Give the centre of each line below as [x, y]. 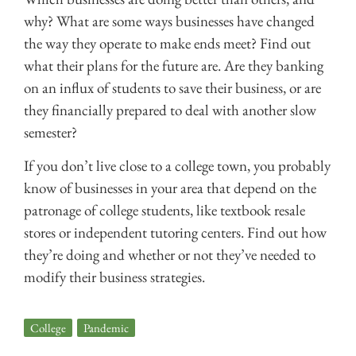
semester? [54, 133]
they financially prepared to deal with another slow [170, 110]
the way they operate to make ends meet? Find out [167, 44]
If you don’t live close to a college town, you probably [177, 166]
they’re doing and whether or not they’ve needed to [170, 255]
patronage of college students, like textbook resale [164, 211]
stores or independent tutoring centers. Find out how [175, 233]
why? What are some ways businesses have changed [169, 21]
